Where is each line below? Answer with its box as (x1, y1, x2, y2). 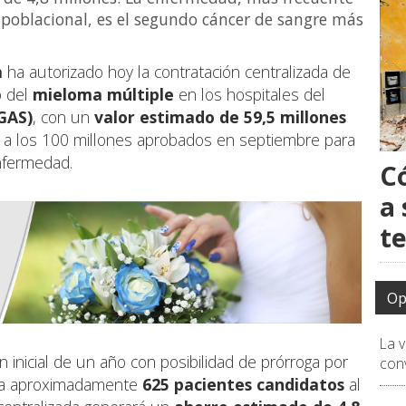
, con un (33, 105, 94, 128)
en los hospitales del (174, 82, 325, 105)
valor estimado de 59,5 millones (94, 105, 346, 128)
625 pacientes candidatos (142, 373, 344, 396)
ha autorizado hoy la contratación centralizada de (3, 60, 351, 82)
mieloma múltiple (33, 82, 174, 105)
